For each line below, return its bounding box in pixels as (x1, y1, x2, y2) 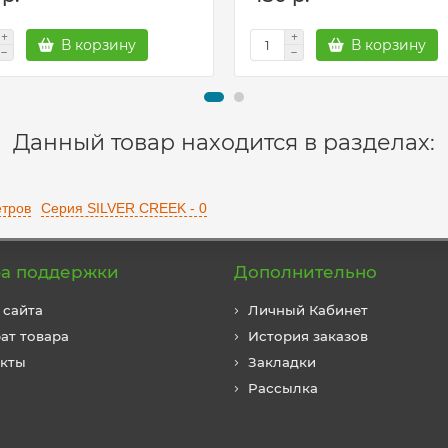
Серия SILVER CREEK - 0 (41, 200, 207, 216)
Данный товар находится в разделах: (13, 129, 435, 156)
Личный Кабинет (248, 302, 368, 318)
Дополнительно (234, 262, 377, 282)
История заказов (248, 328, 368, 344)
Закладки (248, 354, 316, 370)
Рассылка (248, 380, 318, 396)
